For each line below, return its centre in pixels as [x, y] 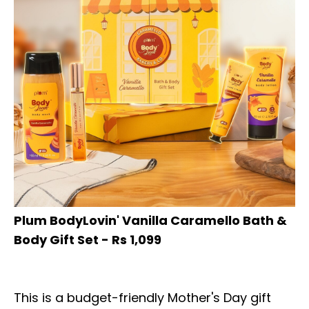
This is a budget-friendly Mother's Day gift [142, 297]
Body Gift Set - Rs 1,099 [88, 239]
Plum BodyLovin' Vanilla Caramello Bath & [150, 220]
